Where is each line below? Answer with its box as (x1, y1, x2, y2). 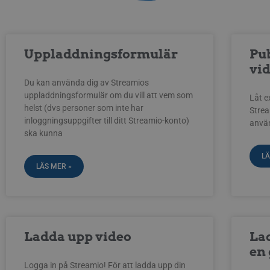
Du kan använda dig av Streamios (24, 77, 149, 87)
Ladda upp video (24, 228, 131, 244)
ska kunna (24, 128, 63, 138)
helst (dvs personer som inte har (24, 102, 143, 113)
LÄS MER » (36, 162, 72, 171)
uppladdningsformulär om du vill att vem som (24, 90, 193, 100)
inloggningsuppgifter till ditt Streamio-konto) (24, 115, 189, 125)
